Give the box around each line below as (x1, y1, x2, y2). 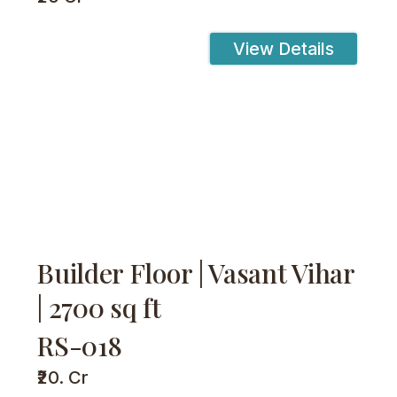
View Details (232, 38, 334, 60)
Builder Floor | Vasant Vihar (36, 255, 354, 292)
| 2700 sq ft (36, 290, 161, 326)
